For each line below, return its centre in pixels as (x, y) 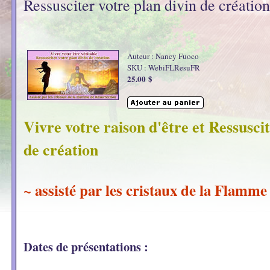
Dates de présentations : (86, 246)
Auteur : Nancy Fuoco (163, 56)
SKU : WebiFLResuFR (164, 67)
